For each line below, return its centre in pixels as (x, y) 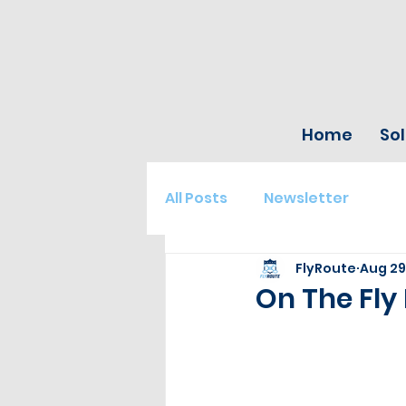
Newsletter (306, 198)
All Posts (196, 198)
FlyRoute (326, 268)
